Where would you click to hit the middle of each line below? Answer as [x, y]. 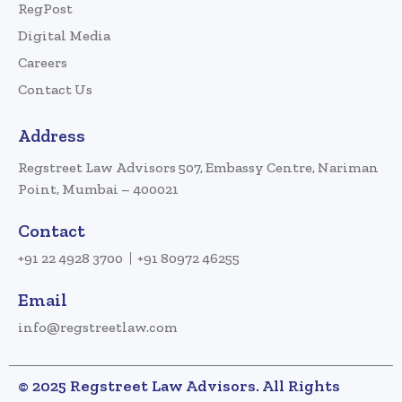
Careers [43, 63]
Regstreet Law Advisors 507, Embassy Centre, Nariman [198, 168]
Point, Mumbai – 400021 [98, 189]
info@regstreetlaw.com [98, 328]
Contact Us [55, 90]
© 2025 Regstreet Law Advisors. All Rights [179, 386]
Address [52, 136]
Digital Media [64, 36]
